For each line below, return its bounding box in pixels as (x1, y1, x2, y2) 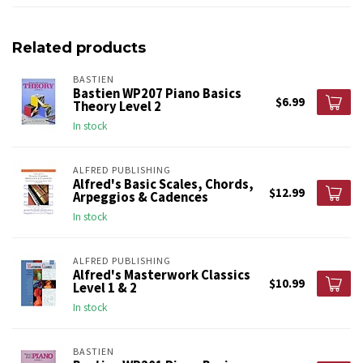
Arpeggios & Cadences (73, 189, 208, 207)
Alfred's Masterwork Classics (73, 267, 250, 284)
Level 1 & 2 (73, 280, 137, 297)
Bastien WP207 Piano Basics (73, 85, 241, 103)
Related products (12, 39, 146, 58)
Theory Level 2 (73, 98, 161, 116)
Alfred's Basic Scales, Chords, (73, 176, 254, 194)
